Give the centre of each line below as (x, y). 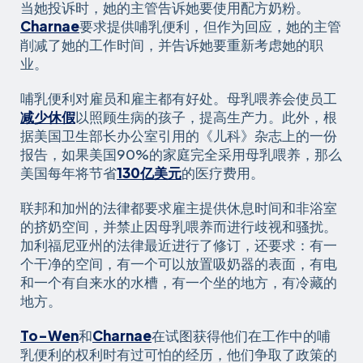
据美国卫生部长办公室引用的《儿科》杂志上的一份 (179, 135)
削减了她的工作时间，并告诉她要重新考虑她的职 (172, 44)
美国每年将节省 (68, 172)
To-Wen (49, 335)
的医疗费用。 (223, 172)
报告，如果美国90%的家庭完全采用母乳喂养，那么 (181, 154)
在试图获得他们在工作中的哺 (241, 335)
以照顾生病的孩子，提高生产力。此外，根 (206, 116)
